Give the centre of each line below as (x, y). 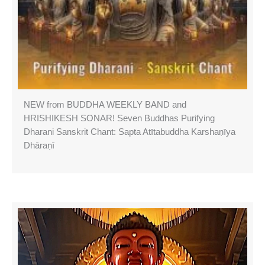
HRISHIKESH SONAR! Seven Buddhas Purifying (119, 118)
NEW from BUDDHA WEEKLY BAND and (105, 105)
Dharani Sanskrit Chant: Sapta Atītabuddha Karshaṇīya (130, 132)
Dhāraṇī (39, 146)
